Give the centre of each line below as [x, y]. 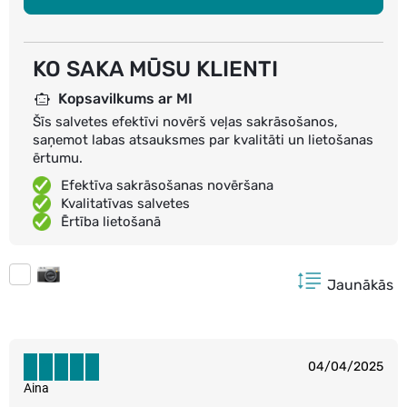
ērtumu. [58, 159]
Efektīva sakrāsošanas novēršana [167, 186]
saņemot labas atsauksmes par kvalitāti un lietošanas [203, 140]
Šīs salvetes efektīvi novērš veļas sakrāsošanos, [185, 122]
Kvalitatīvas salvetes [125, 204]
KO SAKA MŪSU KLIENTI [155, 69]
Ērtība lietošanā [111, 222]
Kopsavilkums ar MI [125, 99]
